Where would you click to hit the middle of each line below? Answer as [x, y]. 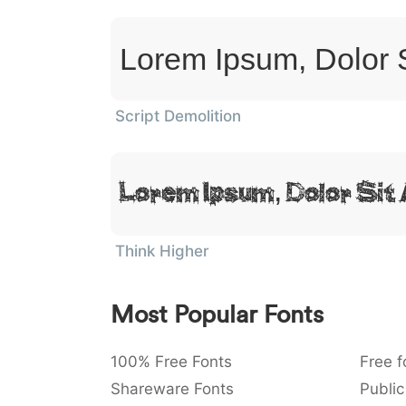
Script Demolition [178, 116]
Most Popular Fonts [217, 314]
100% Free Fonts [171, 362]
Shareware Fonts [172, 389]
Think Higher [162, 251]
